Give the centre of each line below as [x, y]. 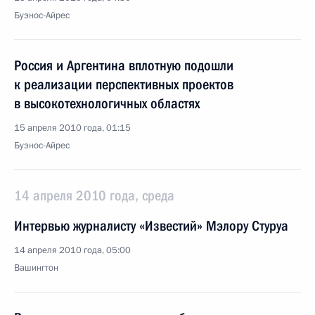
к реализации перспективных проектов [124, 84]
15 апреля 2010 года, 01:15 [72, 128]
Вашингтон [36, 268]
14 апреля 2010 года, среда [94, 195]
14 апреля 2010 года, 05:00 [72, 250]
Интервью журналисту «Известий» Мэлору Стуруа [151, 226]
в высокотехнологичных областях [107, 103]
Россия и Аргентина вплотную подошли [124, 65]
